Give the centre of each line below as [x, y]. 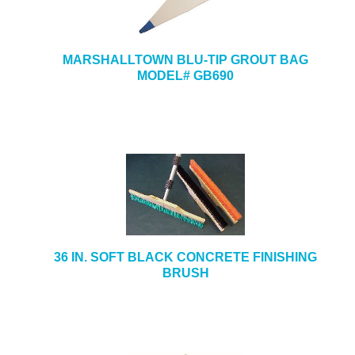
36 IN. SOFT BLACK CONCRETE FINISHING [185, 257]
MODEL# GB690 [185, 76]
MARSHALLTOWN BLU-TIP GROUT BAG [185, 60]
